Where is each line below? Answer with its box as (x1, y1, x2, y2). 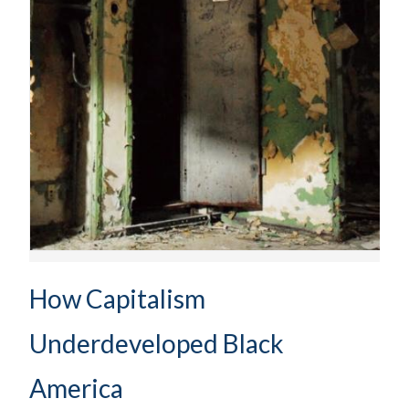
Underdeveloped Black (29, 328, 284, 360)
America (29, 372, 123, 404)
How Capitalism (29, 283, 205, 315)
